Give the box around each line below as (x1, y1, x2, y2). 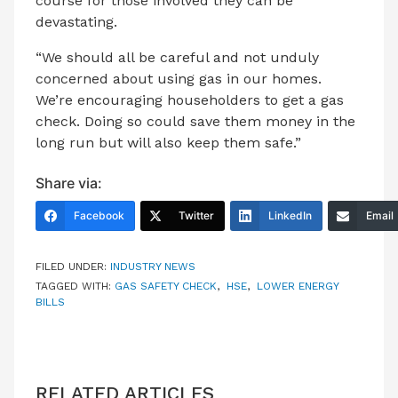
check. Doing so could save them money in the (36, 112, 355, 130)
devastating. (36, 12, 117, 30)
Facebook (74, 208, 124, 222)
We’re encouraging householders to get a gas (36, 91, 344, 108)
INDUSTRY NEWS (110, 259, 195, 273)
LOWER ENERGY (257, 279, 338, 292)
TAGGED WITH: (36, 279, 115, 292)
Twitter (179, 208, 214, 222)
